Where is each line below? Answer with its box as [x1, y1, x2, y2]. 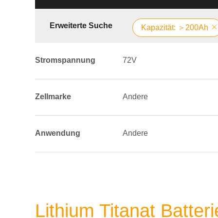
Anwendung [35, 129, 80, 137]
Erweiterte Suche [50, 21, 112, 30]
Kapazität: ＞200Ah [141, 23, 208, 32]
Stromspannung [35, 56, 95, 64]
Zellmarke [35, 92, 71, 101]
